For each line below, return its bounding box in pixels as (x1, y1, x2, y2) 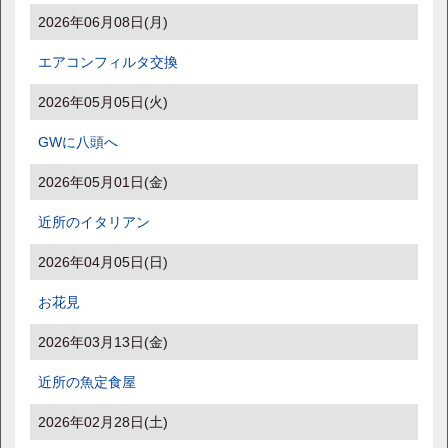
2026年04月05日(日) (38, 254, 168, 270)
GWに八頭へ (38, 134, 118, 150)
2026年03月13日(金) (38, 334, 168, 350)
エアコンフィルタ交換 (38, 54, 178, 70)
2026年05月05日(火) (38, 94, 168, 110)
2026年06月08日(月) (38, 14, 168, 30)
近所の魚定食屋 (38, 374, 136, 390)
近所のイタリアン (38, 214, 150, 230)
